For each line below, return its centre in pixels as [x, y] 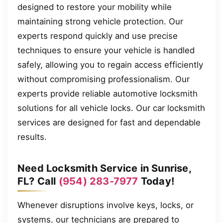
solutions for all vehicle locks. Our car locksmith [111, 108]
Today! [156, 181]
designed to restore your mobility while [95, 7]
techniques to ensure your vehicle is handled [106, 50]
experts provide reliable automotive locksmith [108, 93]
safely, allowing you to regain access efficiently [110, 64]
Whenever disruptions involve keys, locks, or [106, 205]
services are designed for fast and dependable [109, 122]
